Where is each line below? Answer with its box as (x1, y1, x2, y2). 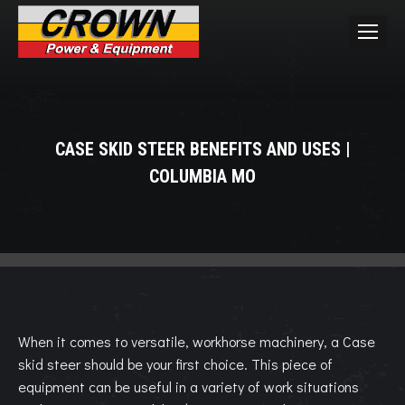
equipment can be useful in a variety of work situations (18, 377, 359, 396)
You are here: (202, 192, 282, 211)
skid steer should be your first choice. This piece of (18, 354, 333, 373)
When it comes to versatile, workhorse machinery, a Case (18, 332, 375, 351)
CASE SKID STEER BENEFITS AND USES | (54, 138, 351, 160)
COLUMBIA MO (149, 165, 256, 187)
